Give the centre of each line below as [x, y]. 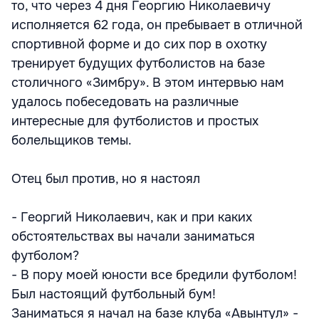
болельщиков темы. [72, 140]
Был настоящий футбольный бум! [114, 294]
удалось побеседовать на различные [125, 102]
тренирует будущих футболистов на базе [138, 63]
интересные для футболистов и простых [135, 121]
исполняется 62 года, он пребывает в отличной [157, 25]
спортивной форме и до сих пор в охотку [139, 44]
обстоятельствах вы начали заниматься [133, 236]
